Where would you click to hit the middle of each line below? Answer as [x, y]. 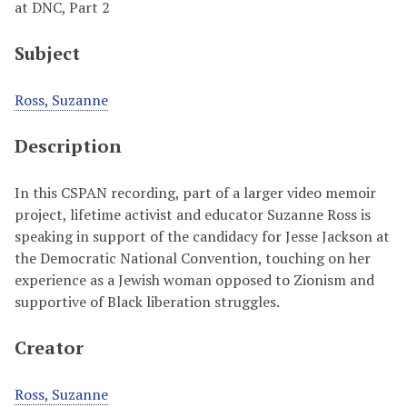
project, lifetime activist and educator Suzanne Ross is [193, 214]
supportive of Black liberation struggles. [147, 302]
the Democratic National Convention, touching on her [193, 258]
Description [68, 146]
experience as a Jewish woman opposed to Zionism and [194, 280]
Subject [47, 53]
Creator [49, 347]
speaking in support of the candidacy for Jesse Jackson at [202, 236]
